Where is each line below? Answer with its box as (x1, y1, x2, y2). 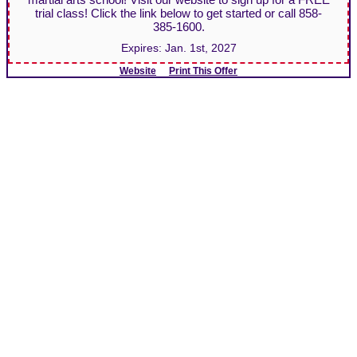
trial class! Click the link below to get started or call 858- (35, 6, 322, 21)
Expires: (120, 41, 165, 55)
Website (120, 65, 156, 77)
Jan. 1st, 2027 (164, 41, 237, 55)
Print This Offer (169, 65, 237, 77)
